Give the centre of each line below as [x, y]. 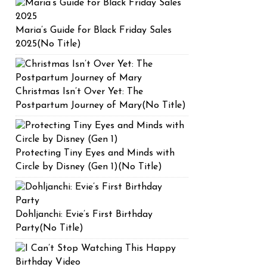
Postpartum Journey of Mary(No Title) [101, 105]
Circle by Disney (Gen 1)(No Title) [89, 167]
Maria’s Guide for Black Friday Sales [94, 30]
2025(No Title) [48, 44]
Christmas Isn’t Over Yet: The [79, 92]
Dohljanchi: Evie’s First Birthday [84, 215]
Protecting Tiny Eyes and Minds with [95, 153]
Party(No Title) [49, 228]
